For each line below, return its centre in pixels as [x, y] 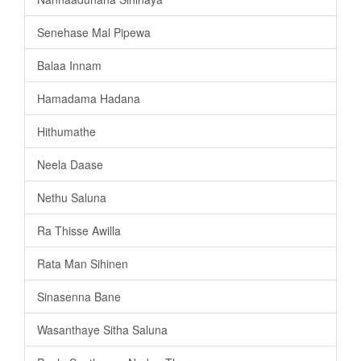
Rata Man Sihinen [83, 264]
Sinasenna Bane [79, 297]
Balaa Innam [69, 66]
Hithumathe [66, 132]
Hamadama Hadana [89, 99]
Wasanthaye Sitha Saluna [102, 330]
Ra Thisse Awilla [79, 231]
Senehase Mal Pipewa [94, 33]
